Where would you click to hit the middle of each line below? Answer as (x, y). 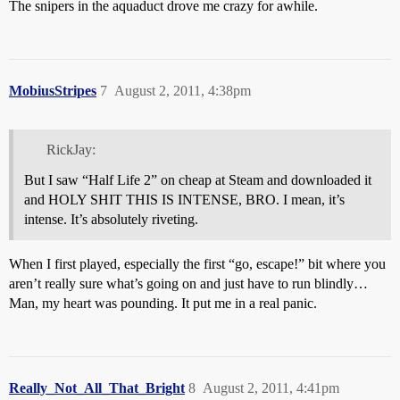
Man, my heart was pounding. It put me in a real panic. (163, 304)
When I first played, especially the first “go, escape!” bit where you (197, 264)
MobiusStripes (53, 90)
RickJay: (71, 150)
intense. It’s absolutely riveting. (111, 220)
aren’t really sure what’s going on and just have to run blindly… (188, 284)
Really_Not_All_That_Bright (97, 388)
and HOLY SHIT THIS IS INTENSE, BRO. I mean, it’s (184, 200)
